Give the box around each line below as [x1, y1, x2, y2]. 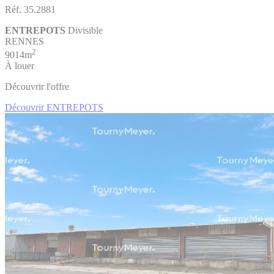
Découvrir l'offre [5, 81, 69, 92]
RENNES [5, 35, 44, 46]
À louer [5, 60, 34, 71]
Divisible [68, 24, 103, 35]
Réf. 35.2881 [5, 4, 56, 15]
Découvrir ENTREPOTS [5, 102, 103, 113]
